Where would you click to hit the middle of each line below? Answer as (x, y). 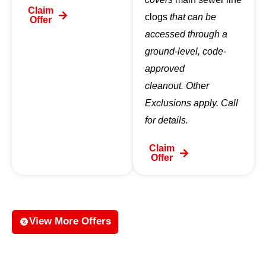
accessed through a (186, 34)
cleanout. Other (177, 86)
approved (165, 69)
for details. (167, 121)
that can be (192, 17)
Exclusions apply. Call (191, 103)
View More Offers (70, 221)
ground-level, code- (186, 52)
